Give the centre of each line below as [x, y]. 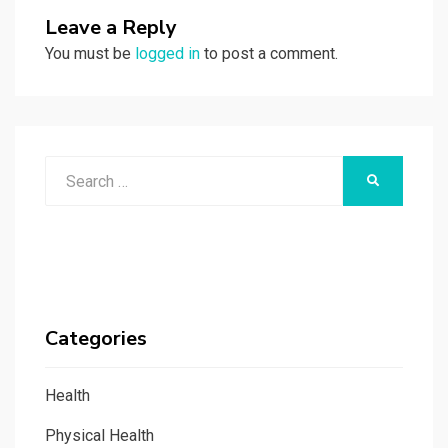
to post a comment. [269, 54]
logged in [167, 54]
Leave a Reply [111, 28]
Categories [96, 339]
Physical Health [99, 436]
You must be [90, 54]
